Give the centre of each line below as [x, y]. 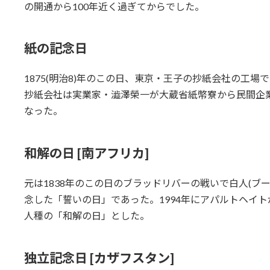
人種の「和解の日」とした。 [86, 216]
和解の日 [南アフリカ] [86, 153]
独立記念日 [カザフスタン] [99, 258]
